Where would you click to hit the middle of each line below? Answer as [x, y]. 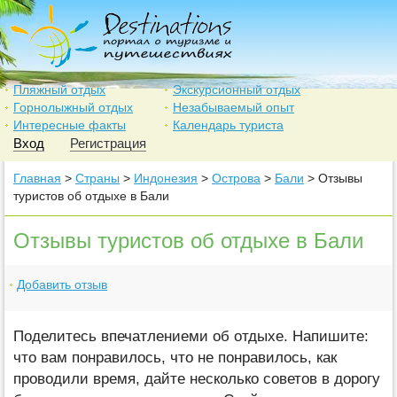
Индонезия [166, 178]
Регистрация [108, 143]
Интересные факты [70, 125]
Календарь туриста [228, 125]
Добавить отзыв [62, 284]
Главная [37, 178]
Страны [97, 178]
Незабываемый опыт [234, 107]
